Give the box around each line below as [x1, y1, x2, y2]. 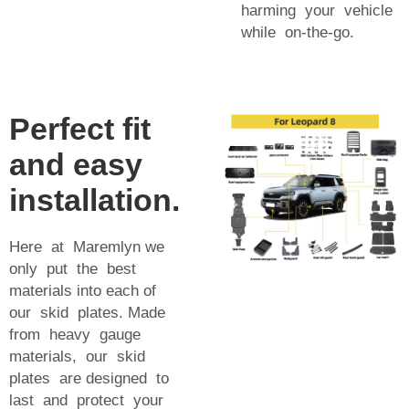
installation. [9, 182, 180, 217]
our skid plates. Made [9, 303, 165, 321]
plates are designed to [9, 369, 173, 387]
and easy [9, 146, 142, 182]
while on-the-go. [241, 23, 354, 41]
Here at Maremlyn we [9, 237, 169, 256]
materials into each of [9, 281, 161, 299]
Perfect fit [9, 110, 151, 146]
